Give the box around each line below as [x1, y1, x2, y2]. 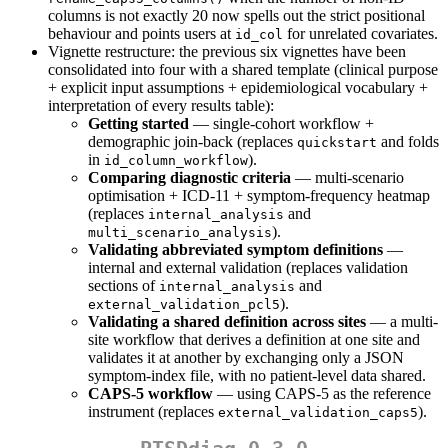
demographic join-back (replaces [88, 133, 297, 151]
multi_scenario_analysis [88, 225, 272, 241]
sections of [88, 277, 159, 295]
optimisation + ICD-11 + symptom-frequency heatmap [88, 187, 430, 205]
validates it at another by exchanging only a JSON [88, 349, 404, 367]
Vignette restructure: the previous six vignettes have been [48, 43, 406, 61]
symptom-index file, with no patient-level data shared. [88, 367, 426, 385]
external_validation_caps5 [218, 405, 418, 421]
